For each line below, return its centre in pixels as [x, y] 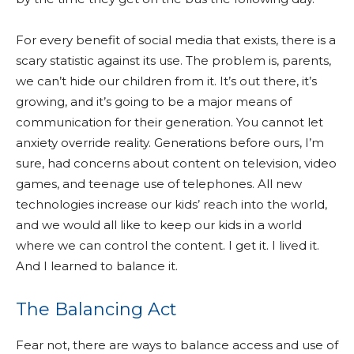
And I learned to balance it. [97, 266]
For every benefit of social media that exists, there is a [176, 40]
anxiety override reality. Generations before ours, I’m [170, 143]
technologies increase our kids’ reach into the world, [171, 204]
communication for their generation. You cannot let [169, 122]
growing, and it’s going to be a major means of [154, 102]
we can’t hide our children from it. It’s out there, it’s [166, 81]
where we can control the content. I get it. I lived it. [168, 245]
